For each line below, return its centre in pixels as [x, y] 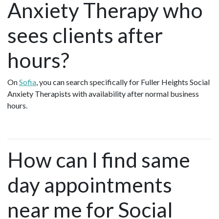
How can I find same [99, 159]
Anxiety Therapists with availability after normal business [103, 93]
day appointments [90, 184]
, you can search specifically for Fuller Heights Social [123, 82]
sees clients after [85, 35]
